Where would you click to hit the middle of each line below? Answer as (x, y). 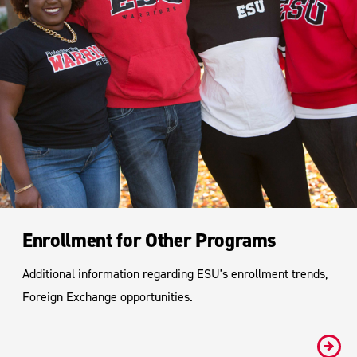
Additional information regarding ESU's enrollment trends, (175, 273)
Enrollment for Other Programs (150, 240)
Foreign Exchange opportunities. (108, 296)
